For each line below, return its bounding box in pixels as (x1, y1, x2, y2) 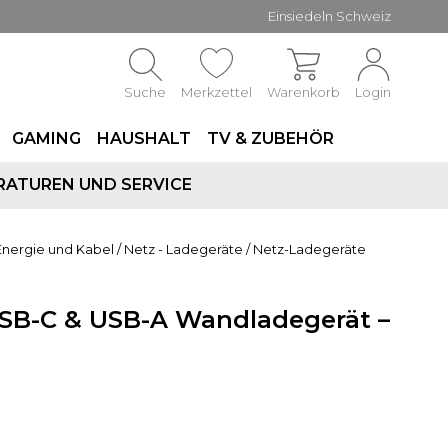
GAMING (12, 129, 81, 148)
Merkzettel (181, 84, 252, 100)
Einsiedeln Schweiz (268, 8, 391, 24)
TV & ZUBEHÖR (207, 129, 334, 148)
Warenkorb (267, 84, 340, 100)
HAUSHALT (97, 129, 191, 148)
